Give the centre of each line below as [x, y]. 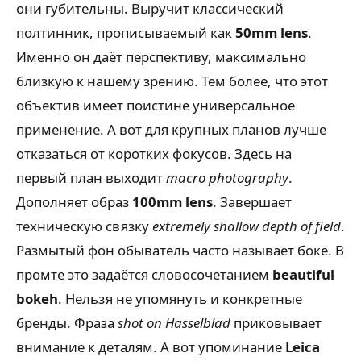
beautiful [303, 275]
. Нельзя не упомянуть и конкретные [180, 299]
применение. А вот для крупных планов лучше [171, 130]
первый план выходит [91, 178]
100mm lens [172, 202]
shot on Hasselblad [174, 323]
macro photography [227, 178]
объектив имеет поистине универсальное [156, 106]
